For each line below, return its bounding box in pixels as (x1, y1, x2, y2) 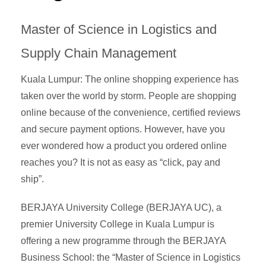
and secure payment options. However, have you (21, 123, 225, 134)
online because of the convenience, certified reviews (21, 107, 240, 118)
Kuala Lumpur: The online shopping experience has (21, 74, 239, 84)
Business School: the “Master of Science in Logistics (21, 252, 240, 262)
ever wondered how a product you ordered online (21, 140, 227, 151)
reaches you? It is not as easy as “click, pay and (21, 157, 220, 167)
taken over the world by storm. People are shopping (21, 90, 236, 101)
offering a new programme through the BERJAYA (21, 235, 226, 246)
